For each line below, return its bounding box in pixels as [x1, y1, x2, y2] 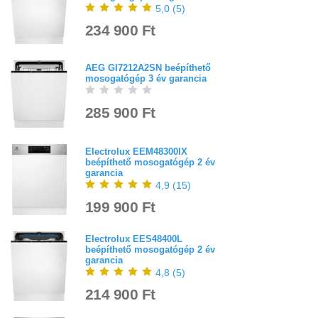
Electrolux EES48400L [85, 234, 182, 245]
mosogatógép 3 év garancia [85, 72, 207, 84]
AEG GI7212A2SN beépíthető [85, 62, 211, 73]
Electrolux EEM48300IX [85, 146, 187, 158]
